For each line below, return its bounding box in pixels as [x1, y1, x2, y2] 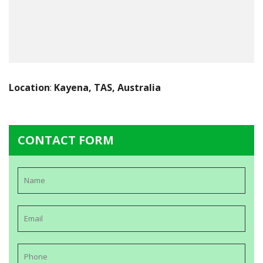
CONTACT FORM [18, 132, 114, 149]
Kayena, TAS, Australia [54, 81, 161, 95]
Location [9, 81, 50, 95]
